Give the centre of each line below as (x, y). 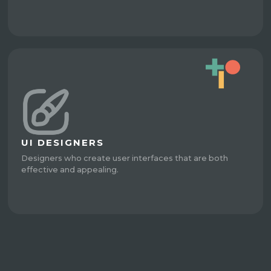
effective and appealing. (70, 170)
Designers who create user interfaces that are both (125, 158)
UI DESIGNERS (63, 143)
